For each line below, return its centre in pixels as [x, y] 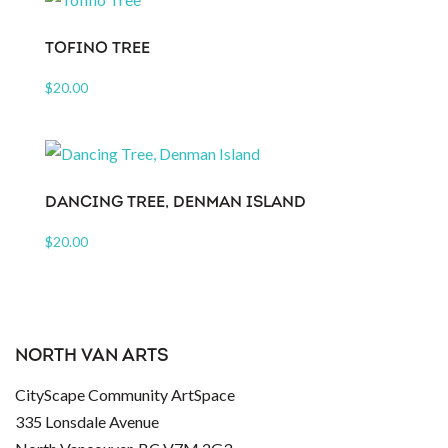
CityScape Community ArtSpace [125, 394]
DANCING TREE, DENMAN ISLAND [175, 203]
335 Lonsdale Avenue [87, 421]
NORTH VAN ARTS [92, 356]
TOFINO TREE [97, 49]
